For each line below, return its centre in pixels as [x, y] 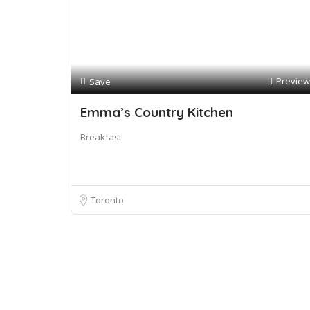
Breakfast [101, 137]
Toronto [107, 200]
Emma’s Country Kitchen [157, 112]
